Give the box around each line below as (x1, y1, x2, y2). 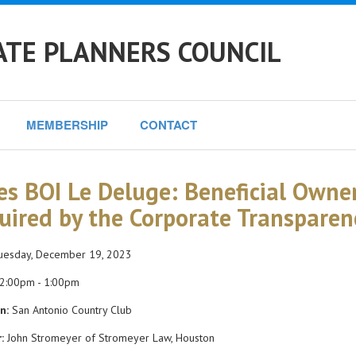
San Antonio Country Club (8, 303, 132, 317)
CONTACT (140, 116, 197, 133)
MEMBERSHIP (26, 116, 108, 133)
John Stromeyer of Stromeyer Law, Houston (3, 331, 215, 345)
